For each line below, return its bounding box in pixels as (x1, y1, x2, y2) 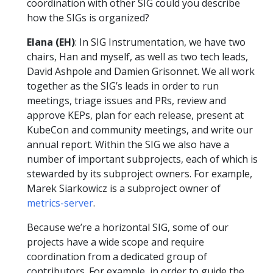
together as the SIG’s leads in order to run (27, 79, 219, 93)
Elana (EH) (27, 35, 75, 49)
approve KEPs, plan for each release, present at (27, 108, 244, 122)
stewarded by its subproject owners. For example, (27, 167, 252, 181)
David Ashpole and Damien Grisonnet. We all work (27, 65, 255, 79)
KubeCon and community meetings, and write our (27, 123, 253, 137)
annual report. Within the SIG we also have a (27, 138, 229, 152)
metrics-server (27, 196, 93, 210)
